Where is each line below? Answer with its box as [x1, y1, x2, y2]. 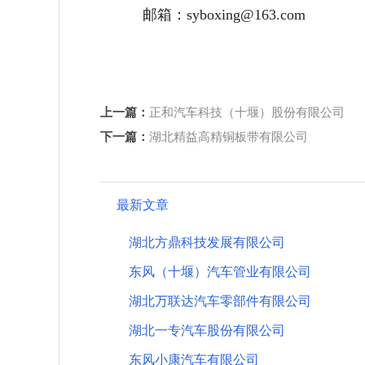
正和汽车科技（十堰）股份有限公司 [149, 106, 345, 119]
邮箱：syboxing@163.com [143, 7, 306, 23]
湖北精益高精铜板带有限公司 [149, 130, 308, 143]
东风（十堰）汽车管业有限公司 [129, 265, 311, 279]
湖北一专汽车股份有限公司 [129, 323, 285, 337]
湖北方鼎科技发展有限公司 [129, 235, 285, 249]
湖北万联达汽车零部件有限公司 [129, 294, 311, 308]
